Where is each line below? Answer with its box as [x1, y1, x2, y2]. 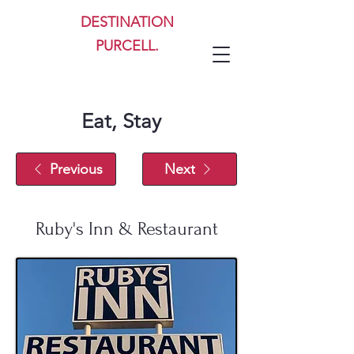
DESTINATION [80, 13, 174, 31]
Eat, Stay [81, 109, 161, 134]
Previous [49, 160, 103, 178]
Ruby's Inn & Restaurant [35, 218, 218, 239]
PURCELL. [95, 37, 159, 55]
